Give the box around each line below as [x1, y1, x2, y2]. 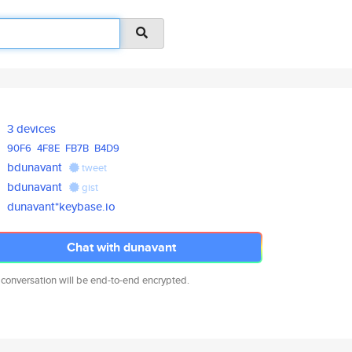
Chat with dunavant [66, 238, 176, 256]
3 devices [7, 120, 57, 137]
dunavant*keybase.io [7, 198, 116, 214]
